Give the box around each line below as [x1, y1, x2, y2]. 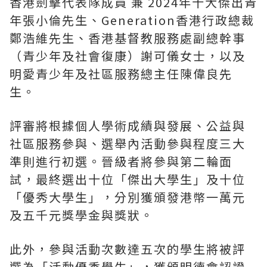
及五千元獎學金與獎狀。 [10, 206, 154, 224]
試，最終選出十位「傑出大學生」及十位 [10, 170, 246, 188]
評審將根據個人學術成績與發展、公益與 [10, 117, 246, 135]
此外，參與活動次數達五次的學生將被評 [10, 240, 246, 258]
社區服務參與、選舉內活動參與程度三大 [10, 135, 246, 153]
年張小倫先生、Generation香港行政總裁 [10, 11, 254, 29]
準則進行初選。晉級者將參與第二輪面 [10, 153, 232, 170]
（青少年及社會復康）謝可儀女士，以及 [10, 47, 246, 65]
